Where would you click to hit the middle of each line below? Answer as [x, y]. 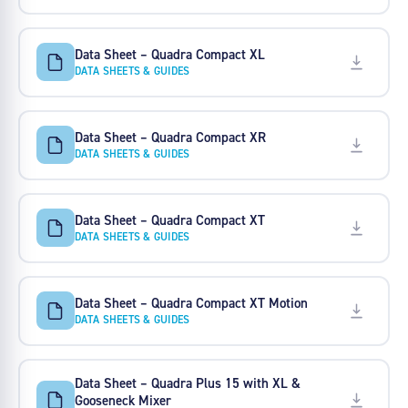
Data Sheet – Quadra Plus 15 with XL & [187, 383]
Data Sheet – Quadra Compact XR [170, 137]
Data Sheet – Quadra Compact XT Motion [191, 302]
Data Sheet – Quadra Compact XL [169, 54]
